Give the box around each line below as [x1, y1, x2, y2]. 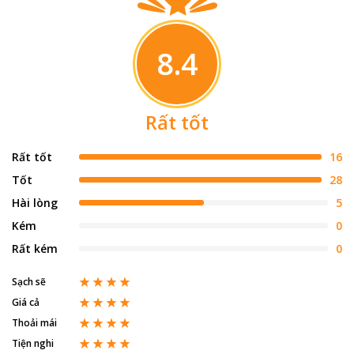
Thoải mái [12, 315, 57, 330]
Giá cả [12, 295, 40, 309]
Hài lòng [12, 194, 58, 210]
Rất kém [12, 240, 58, 256]
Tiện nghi [12, 336, 54, 350]
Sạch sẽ [12, 274, 46, 288]
